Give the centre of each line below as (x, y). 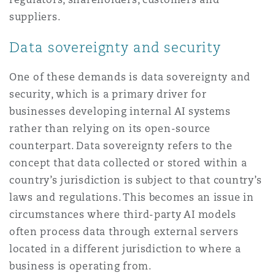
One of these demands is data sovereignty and (130, 77)
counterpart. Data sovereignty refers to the (121, 146)
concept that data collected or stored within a (128, 163)
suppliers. (35, 17)
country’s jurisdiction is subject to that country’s (136, 180)
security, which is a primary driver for (108, 94)
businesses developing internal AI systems (120, 111)
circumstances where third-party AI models (123, 215)
